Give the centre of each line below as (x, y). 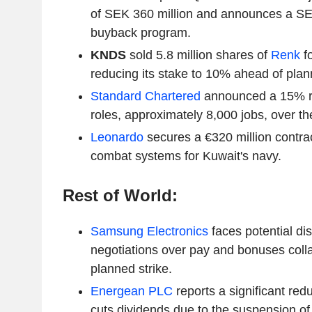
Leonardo (117, 138)
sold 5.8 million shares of (198, 55)
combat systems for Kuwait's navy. (186, 156)
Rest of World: (120, 196)
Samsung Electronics (149, 232)
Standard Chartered (145, 96)
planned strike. (131, 269)
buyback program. (140, 33)
